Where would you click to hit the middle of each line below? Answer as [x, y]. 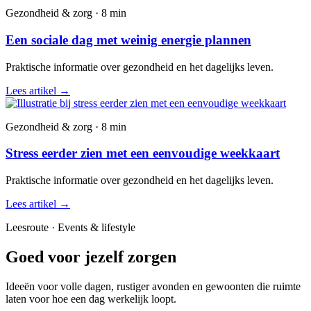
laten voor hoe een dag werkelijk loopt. [91, 299]
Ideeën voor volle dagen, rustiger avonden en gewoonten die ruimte [153, 286]
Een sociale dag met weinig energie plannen [128, 40]
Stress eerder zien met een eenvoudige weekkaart [143, 153]
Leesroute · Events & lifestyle [70, 228]
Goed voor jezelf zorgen [91, 257]
